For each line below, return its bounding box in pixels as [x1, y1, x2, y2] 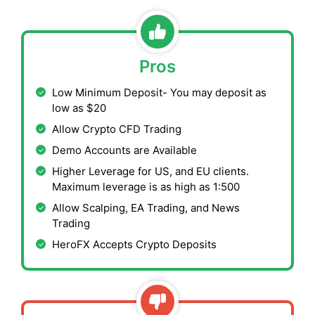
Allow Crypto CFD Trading [52, 122, 184, 136]
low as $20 [52, 101, 106, 115]
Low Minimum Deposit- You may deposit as [52, 85, 266, 99]
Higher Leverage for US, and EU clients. [52, 164, 249, 178]
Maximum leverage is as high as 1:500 [52, 179, 240, 193]
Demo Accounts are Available [52, 143, 200, 157]
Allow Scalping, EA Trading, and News [52, 200, 240, 214]
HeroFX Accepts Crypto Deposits [52, 237, 217, 251]
